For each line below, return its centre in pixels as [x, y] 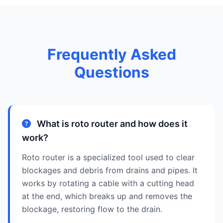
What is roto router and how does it [111, 124]
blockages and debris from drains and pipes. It [110, 170]
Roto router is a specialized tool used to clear [108, 157]
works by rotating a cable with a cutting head [108, 183]
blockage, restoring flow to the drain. [92, 209]
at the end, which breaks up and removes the [107, 196]
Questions [111, 72]
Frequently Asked [111, 54]
